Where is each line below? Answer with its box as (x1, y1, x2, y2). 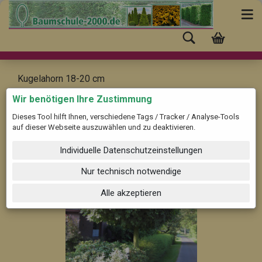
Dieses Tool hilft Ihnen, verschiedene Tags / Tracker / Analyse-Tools (12, 112, 239, 121)
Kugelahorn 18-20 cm (18, 73, 105, 84)
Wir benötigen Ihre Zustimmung (12, 94, 152, 105)
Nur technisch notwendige (81, 166, 181, 177)
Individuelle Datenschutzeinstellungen (60, 144, 202, 156)
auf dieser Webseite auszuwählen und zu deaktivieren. (12, 123, 195, 132)
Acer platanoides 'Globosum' (18, 86, 133, 97)
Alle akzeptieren (101, 187, 161, 198)
